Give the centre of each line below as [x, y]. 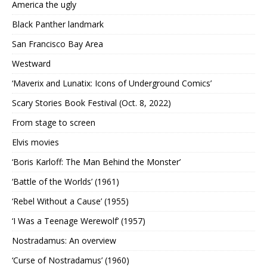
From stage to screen [54, 123]
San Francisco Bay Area [58, 44]
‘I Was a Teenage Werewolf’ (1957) [79, 221]
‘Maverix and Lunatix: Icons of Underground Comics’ [112, 83]
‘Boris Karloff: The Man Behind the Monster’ [96, 162]
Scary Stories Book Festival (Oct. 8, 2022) [91, 103]
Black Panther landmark [58, 24]
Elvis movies [35, 142]
